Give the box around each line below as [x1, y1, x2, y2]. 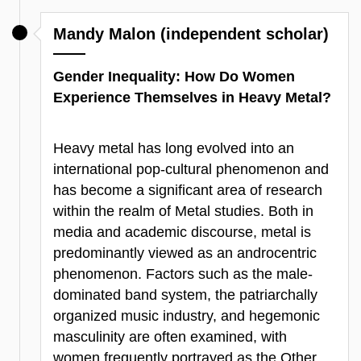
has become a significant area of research [53, 182, 322, 199]
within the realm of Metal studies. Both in [53, 203, 313, 220]
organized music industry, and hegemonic [53, 308, 320, 325]
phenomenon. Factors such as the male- [53, 266, 313, 283]
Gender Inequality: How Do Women [53, 68, 295, 85]
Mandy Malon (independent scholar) [53, 24, 329, 43]
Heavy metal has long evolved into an [53, 140, 294, 157]
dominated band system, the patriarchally [53, 287, 317, 304]
